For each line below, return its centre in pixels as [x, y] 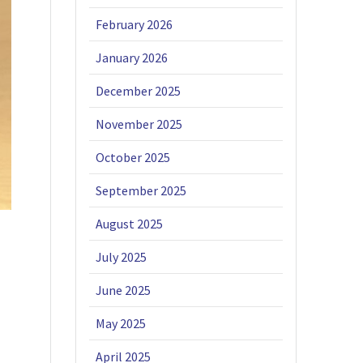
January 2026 [132, 58]
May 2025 [121, 324]
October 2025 [133, 158]
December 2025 [139, 91]
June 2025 [124, 290]
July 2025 [122, 257]
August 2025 [130, 224]
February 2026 [135, 25]
